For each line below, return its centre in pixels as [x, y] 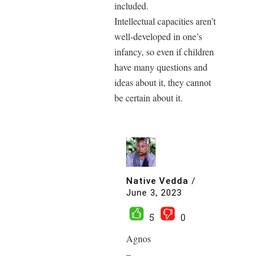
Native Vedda [157, 181]
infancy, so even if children [164, 51]
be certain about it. [148, 97]
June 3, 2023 [154, 192]
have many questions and [161, 67]
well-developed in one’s [158, 36]
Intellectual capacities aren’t [165, 21]
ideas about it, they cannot [163, 82]
